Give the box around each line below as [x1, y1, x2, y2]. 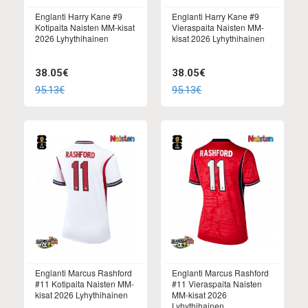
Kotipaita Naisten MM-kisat [35, 21, 135, 34]
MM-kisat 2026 [172, 289, 227, 301]
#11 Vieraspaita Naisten [172, 278, 262, 290]
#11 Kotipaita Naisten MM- [35, 278, 134, 290]
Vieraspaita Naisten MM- [172, 21, 264, 34]
